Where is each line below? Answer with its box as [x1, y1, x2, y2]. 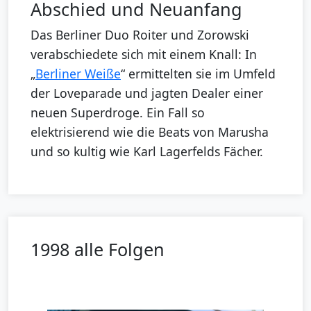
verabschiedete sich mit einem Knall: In [31, 45, 257, 62]
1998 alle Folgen [31, 237, 165, 261]
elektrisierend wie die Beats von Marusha [31, 123, 269, 140]
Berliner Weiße [35, 65, 121, 82]
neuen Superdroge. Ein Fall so [31, 103, 205, 121]
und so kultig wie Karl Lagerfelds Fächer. [31, 142, 263, 160]
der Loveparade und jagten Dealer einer [31, 84, 263, 101]
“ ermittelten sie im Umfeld [121, 65, 276, 82]
